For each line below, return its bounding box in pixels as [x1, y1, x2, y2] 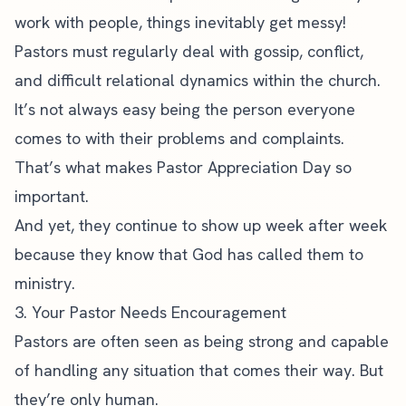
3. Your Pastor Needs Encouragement [14, 301, 286, 323]
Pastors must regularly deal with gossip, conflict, [14, 40, 363, 62]
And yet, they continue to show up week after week [14, 214, 387, 236]
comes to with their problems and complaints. [14, 127, 344, 149]
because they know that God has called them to [14, 243, 363, 265]
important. [14, 185, 89, 207]
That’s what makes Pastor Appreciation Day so [14, 156, 352, 178]
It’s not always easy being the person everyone [14, 98, 355, 120]
